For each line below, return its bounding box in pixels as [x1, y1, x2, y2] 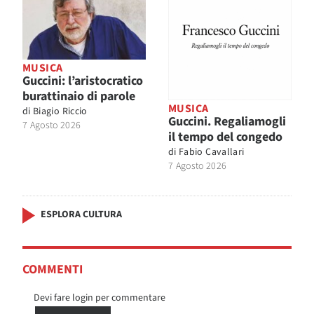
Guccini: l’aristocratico [22, 71, 143, 90]
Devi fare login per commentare [34, 291, 165, 306]
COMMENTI [22, 261, 83, 279]
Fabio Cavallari [179, 145, 245, 160]
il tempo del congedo [168, 128, 282, 146]
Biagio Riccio [33, 104, 88, 118]
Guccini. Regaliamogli [168, 113, 286, 131]
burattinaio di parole [22, 87, 135, 105]
